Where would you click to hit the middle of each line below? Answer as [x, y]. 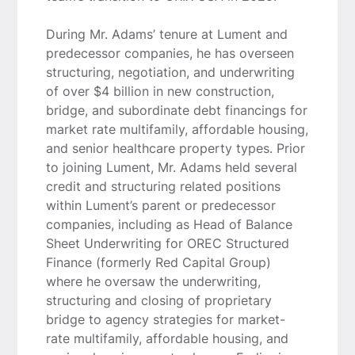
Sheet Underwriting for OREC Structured [167, 243]
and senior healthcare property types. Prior [175, 148]
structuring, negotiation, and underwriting [170, 72]
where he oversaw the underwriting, [153, 281]
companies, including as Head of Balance [169, 224]
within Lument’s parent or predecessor [160, 205]
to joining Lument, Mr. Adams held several [171, 167]
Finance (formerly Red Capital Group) [158, 262]
